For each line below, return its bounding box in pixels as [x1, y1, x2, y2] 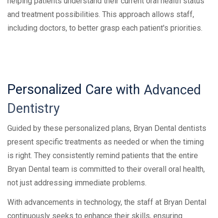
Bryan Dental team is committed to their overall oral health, [7, 164, 205, 174]
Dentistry [7, 101, 60, 117]
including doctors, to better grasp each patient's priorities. [7, 23, 202, 33]
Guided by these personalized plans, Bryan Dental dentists [7, 124, 206, 133]
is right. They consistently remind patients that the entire [7, 151, 198, 161]
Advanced [144, 82, 201, 98]
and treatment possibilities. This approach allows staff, [7, 10, 194, 19]
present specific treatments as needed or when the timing [7, 137, 204, 147]
